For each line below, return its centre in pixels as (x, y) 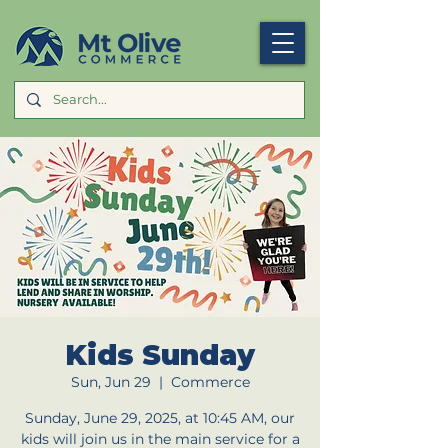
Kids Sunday (160, 355)
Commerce (210, 382)
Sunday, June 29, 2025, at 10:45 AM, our (160, 418)
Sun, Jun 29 (110, 382)
